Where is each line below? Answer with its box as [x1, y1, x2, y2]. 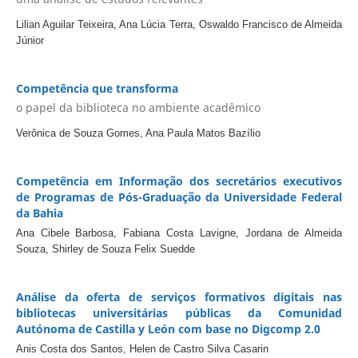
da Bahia [15, 205, 63, 221]
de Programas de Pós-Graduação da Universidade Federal [15, 189, 343, 205]
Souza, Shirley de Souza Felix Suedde [15, 242, 195, 255]
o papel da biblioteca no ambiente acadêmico [15, 99, 261, 115]
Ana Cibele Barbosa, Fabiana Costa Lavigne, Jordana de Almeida [15, 226, 343, 239]
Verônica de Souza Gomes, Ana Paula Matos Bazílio [15, 126, 261, 139]
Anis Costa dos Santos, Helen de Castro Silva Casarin [15, 342, 268, 355]
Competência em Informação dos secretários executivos [15, 173, 343, 189]
